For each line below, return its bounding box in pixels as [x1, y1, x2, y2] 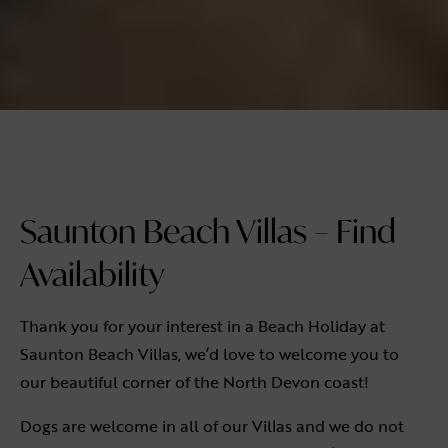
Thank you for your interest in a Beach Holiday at [20, 313, 385, 338]
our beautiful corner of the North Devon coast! [20, 369, 369, 394]
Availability [20, 252, 164, 295]
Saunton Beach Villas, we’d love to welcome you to [20, 341, 399, 366]
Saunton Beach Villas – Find [20, 209, 396, 252]
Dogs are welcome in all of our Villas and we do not [20, 413, 404, 438]
